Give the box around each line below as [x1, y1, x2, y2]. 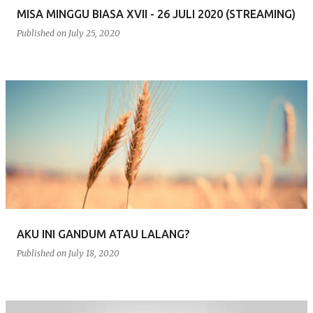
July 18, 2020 [68, 248, 119, 259]
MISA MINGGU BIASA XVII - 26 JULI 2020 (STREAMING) [17, 8, 296, 20]
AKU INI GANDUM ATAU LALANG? [17, 228, 189, 240]
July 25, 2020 [68, 28, 120, 38]
